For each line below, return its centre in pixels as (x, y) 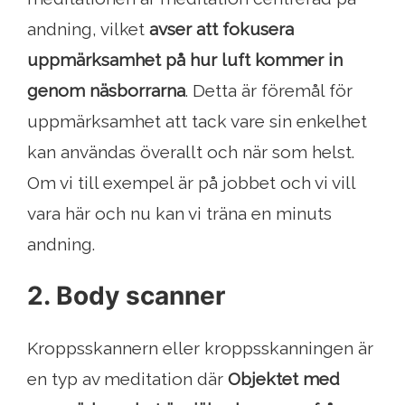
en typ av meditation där (127, 379)
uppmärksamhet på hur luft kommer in (185, 60)
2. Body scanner (126, 296)
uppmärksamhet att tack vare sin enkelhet (197, 122)
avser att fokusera (221, 29)
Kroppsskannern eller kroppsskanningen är (200, 348)
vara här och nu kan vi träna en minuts (179, 214)
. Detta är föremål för (269, 91)
